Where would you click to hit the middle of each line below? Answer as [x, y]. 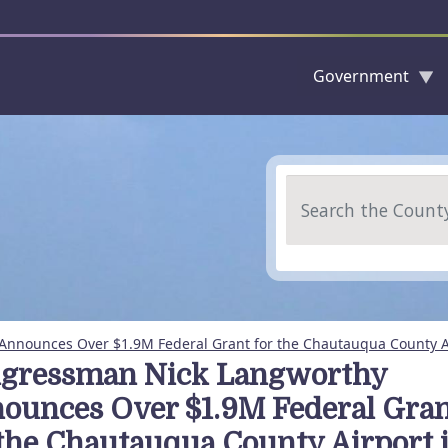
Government [361, 76]
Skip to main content [293, 126]
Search [312, 186]
